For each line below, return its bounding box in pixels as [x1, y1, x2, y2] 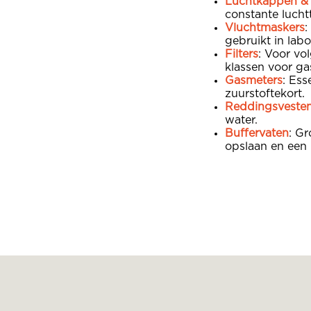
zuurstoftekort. [225, 87, 305, 99]
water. [225, 114, 258, 126]
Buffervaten [225, 127, 289, 139]
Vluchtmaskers [225, 22, 305, 33]
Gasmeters [225, 74, 283, 86]
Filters [225, 48, 258, 60]
